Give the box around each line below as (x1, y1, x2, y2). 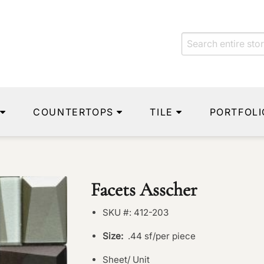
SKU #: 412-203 (103, 207, 169, 218)
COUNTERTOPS (33, 105, 114, 118)
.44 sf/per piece (123, 230, 196, 242)
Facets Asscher (91, 178, 198, 201)
